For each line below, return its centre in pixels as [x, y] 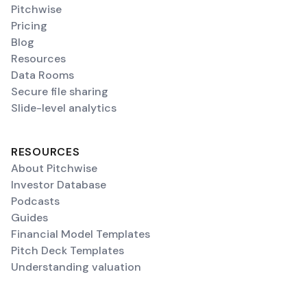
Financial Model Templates [81, 234]
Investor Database [59, 185]
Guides [29, 218]
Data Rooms [42, 75]
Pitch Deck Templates [67, 250]
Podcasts [35, 201]
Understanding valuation [76, 267]
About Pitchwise [54, 168]
